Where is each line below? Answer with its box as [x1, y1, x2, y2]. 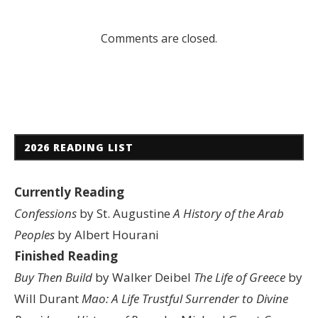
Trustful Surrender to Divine [142, 290, 288, 307]
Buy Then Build [14, 268, 92, 285]
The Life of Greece [194, 268, 285, 285]
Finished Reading [14, 247, 118, 264]
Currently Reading [14, 183, 124, 200]
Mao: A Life [82, 290, 139, 307]
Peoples [14, 226, 55, 243]
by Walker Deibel [92, 268, 194, 285]
